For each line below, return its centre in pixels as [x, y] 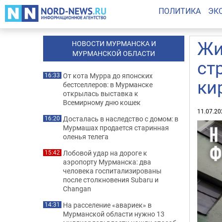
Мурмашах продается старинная [116, 128]
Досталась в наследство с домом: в [121, 119]
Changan [77, 189]
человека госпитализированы [112, 171]
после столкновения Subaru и [111, 180]
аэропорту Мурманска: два [107, 162]
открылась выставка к [101, 93]
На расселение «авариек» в [107, 205]
